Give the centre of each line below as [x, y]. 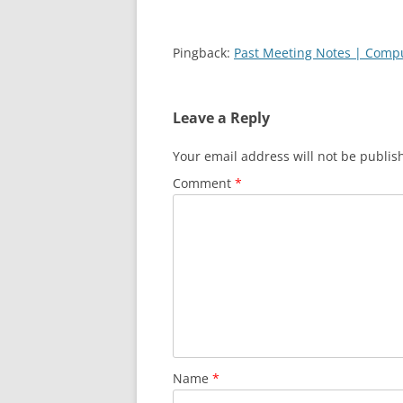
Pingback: [203, 53]
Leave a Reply [221, 118]
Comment [204, 183]
